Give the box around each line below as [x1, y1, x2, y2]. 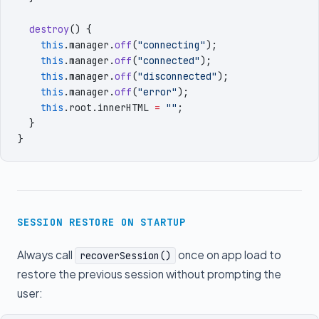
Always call [17, 248, 75, 261]
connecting [143, 38, 200, 51]
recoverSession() [80, 249, 171, 262]
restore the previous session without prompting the [17, 267, 281, 281]
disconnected [143, 70, 211, 83]
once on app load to [176, 248, 281, 261]
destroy [18, 23, 69, 36]
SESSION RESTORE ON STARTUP [17, 216, 187, 229]
